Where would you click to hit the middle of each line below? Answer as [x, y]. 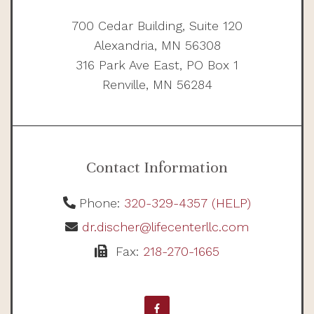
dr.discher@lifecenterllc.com [165, 227]
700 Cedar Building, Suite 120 [157, 25]
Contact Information [157, 167]
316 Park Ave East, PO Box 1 [157, 64]
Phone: [102, 203]
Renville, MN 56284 [157, 84]
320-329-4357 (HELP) [188, 203]
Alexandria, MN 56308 [157, 45]
